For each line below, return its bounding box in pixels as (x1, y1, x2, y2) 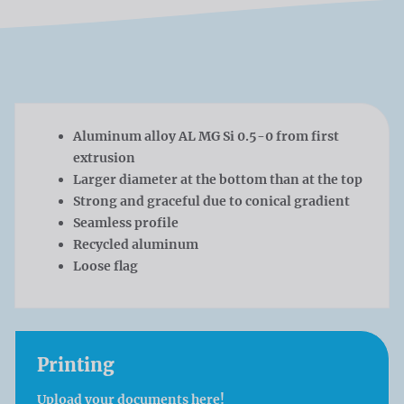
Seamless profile (73, 215, 179, 232)
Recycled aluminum (73, 236, 198, 253)
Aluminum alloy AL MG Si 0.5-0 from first (73, 128, 339, 145)
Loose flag (73, 258, 138, 275)
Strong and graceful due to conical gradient (73, 193, 350, 210)
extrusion (73, 150, 135, 167)
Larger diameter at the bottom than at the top (73, 171, 363, 188)
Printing (37, 353, 115, 377)
